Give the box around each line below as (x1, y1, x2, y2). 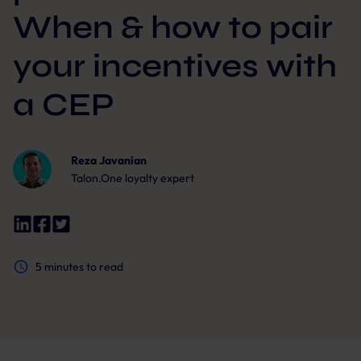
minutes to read (42, 259, 123, 274)
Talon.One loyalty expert (71, 171, 194, 185)
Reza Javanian (71, 153, 147, 168)
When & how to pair (13, 8, 333, 47)
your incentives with (13, 47, 337, 85)
